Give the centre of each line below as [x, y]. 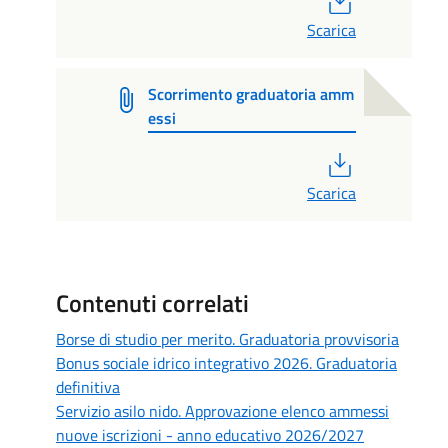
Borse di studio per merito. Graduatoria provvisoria [227, 339]
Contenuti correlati [152, 303]
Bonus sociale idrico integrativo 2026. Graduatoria [226, 363]
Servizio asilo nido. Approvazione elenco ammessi [222, 411]
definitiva [88, 387]
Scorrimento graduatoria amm [251, 93]
